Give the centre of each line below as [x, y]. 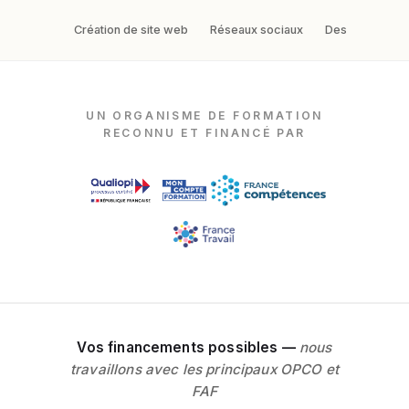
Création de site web [131, 29]
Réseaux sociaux [256, 29]
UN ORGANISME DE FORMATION [204, 115]
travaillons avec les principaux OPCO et [204, 369]
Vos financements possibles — [186, 347]
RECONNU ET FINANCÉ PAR [204, 132]
